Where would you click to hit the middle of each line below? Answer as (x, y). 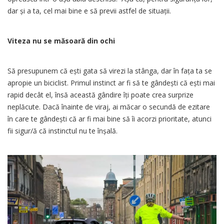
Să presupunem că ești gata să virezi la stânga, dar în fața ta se (110, 70)
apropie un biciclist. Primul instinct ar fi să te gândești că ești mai (111, 82)
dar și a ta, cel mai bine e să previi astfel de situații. (89, 10)
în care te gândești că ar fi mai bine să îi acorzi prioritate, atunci (109, 118)
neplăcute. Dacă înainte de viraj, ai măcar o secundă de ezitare (109, 106)
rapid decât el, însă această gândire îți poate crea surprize (100, 94)
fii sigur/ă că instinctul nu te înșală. (62, 130)
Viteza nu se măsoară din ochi (61, 40)
